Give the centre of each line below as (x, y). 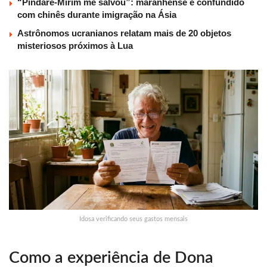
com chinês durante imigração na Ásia (97, 15)
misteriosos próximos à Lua (75, 46)
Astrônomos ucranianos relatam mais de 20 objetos (124, 33)
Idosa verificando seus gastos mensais (133, 219)
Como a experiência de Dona (111, 257)
